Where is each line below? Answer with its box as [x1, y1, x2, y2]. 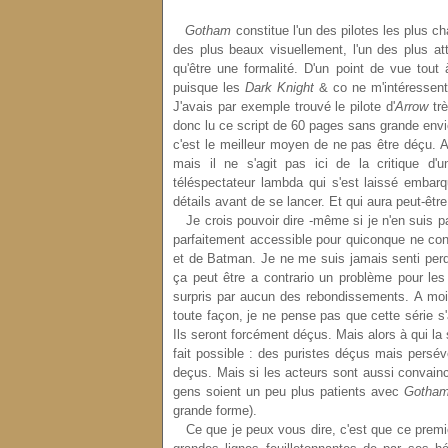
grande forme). [173, 403, 257, 418]
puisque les [173, 80, 245, 95]
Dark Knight [244, 80, 314, 95]
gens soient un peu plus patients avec [173, 384, 400, 399]
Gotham [185, 23, 232, 38]
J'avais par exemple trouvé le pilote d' [173, 99, 396, 114]
